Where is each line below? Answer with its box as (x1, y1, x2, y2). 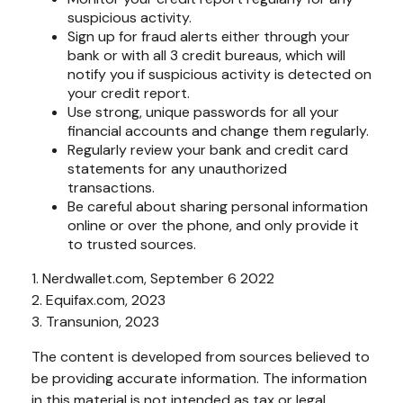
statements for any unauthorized (67, 158, 287, 178)
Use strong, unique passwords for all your (67, 102, 339, 121)
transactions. (67, 177, 155, 197)
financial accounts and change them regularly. (67, 121, 369, 140)
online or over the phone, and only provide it (67, 215, 359, 235)
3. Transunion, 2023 (31, 311, 159, 331)
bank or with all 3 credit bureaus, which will (67, 45, 345, 65)
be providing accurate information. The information (31, 368, 367, 388)
